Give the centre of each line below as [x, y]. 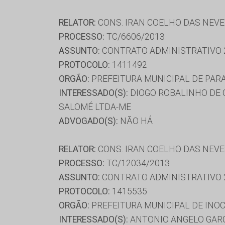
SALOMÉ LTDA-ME [95, 107]
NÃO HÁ [135, 121]
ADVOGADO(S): [88, 121]
